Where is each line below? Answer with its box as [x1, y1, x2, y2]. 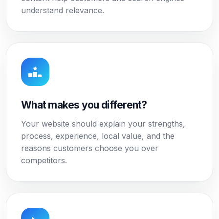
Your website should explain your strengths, [21, 119, 185, 129]
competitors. [21, 155, 67, 165]
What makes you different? [21, 99, 147, 111]
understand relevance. [21, 5, 104, 15]
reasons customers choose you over [21, 143, 158, 153]
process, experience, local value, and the [21, 131, 175, 141]
